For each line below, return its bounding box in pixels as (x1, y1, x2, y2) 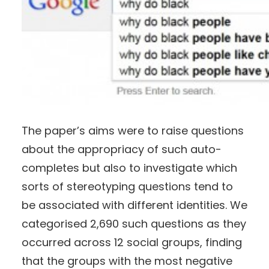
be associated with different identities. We (22, 198, 247, 213)
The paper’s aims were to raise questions (22, 123, 244, 138)
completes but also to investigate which (22, 160, 237, 175)
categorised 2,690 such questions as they (22, 216, 246, 231)
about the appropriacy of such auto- (22, 142, 222, 157)
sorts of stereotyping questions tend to (22, 179, 233, 194)
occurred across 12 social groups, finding (22, 235, 242, 250)
